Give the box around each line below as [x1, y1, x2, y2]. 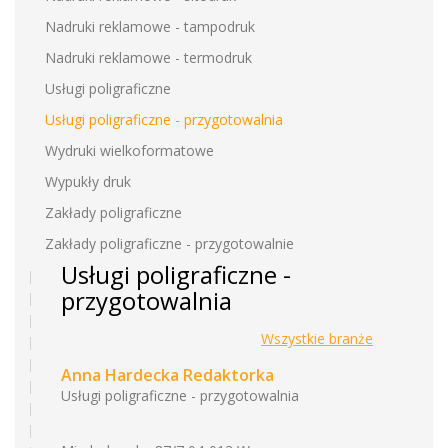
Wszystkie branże [261, 329, 373, 348]
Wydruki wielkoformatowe [45, 141, 214, 160]
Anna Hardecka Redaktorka [61, 364, 274, 386]
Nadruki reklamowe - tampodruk [45, 17, 255, 36]
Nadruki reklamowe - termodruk [45, 48, 252, 67]
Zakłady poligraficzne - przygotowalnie [45, 234, 294, 253]
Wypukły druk [45, 172, 131, 191]
